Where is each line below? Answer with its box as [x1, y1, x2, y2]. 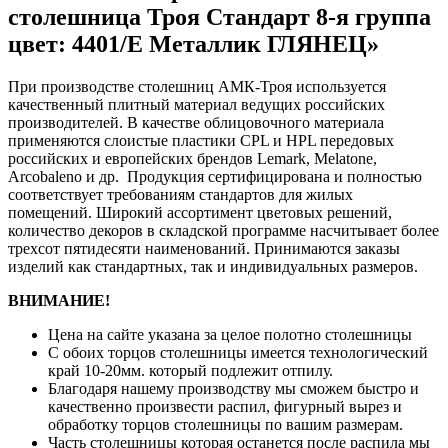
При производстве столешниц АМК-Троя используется [8, 78, 386, 96]
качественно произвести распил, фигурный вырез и [48, 398, 402, 416]
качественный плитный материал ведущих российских [8, 96, 385, 114]
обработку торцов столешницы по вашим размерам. [48, 416, 403, 434]
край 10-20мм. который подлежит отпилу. [48, 362, 337, 380]
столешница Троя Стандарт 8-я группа [8, 4, 431, 31]
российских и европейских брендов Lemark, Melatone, [8, 150, 377, 168]
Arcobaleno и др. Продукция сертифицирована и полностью [8, 168, 422, 186]
